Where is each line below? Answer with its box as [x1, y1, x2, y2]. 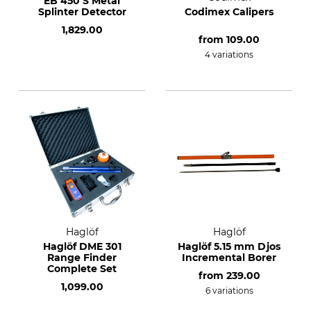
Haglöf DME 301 [42, 240, 121, 253]
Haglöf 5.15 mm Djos [178, 240, 280, 253]
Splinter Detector [37, 6, 126, 18]
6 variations [205, 285, 253, 296]
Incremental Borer [182, 251, 276, 264]
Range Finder [47, 251, 117, 264]
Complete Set [47, 262, 117, 275]
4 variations [205, 49, 253, 60]
